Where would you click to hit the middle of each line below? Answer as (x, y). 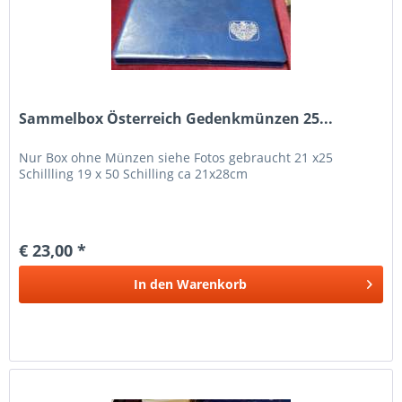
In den (154, 284)
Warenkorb (212, 284)
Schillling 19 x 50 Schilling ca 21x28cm (134, 173)
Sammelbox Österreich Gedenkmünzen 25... (176, 118)
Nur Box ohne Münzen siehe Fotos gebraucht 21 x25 (176, 157)
